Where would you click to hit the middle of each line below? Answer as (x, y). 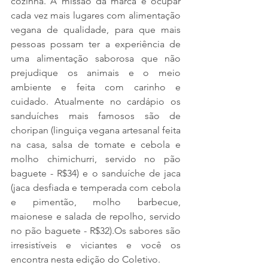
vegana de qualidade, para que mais (96, 29)
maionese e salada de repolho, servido (96, 216)
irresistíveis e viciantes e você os (96, 245)
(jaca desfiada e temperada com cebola (96, 187)
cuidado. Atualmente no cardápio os (96, 101)
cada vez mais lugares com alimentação (96, 15)
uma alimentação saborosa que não (96, 58)
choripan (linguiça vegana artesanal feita (96, 130)
